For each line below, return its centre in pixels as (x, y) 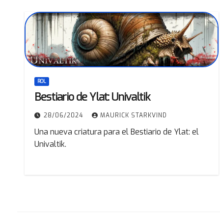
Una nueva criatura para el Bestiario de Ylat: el (117, 132)
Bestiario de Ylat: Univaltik (92, 97)
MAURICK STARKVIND (134, 115)
